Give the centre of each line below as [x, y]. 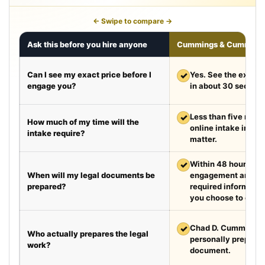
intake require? [56, 133]
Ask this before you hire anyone [87, 44]
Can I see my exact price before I [89, 74]
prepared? [47, 186]
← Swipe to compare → [132, 21]
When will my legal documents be [91, 175]
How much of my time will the [83, 122]
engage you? [52, 85]
